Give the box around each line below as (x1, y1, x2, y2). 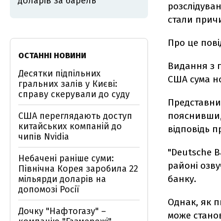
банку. (168, 173, 196, 184)
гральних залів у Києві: (18, 78, 117, 89)
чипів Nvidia (18, 131, 69, 142)
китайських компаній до (18, 121, 122, 132)
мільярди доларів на (18, 174, 106, 184)
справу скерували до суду (18, 89, 130, 100)
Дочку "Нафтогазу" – (18, 206, 106, 217)
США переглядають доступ (18, 110, 132, 121)
